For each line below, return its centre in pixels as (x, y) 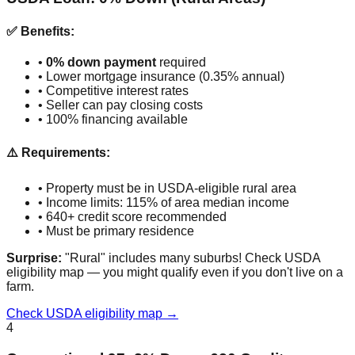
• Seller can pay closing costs (120, 105)
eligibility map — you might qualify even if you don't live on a (175, 273)
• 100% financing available (113, 119)
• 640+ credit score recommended (132, 217)
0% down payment (101, 62)
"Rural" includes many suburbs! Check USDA (191, 258)
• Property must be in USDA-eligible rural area (167, 189)
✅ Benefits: (40, 31)
